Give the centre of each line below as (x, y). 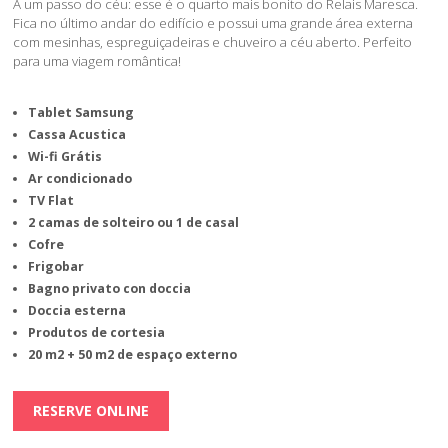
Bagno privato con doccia (110, 289)
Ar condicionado (80, 179)
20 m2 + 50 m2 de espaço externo (133, 355)
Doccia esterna (77, 311)
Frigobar (56, 267)
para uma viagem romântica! (97, 61)
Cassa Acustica (77, 135)
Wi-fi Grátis (65, 157)
